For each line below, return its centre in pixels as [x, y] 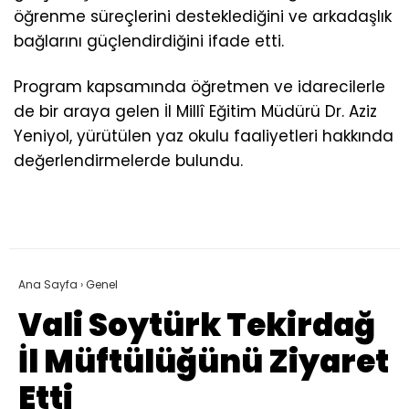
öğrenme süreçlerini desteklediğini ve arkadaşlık [203, 17]
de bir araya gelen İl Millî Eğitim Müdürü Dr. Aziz [195, 111]
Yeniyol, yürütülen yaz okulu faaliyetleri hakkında [204, 136]
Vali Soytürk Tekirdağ [197, 325]
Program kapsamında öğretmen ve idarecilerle [199, 86]
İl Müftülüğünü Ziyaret [204, 361]
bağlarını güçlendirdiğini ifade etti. [149, 42]
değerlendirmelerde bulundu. [128, 160]
